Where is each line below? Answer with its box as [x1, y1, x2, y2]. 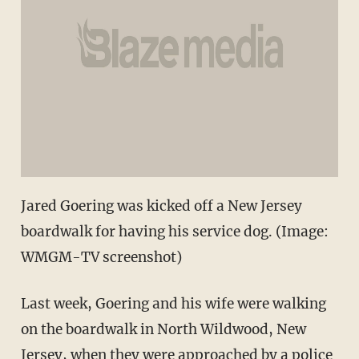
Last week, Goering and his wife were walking [20, 295, 326, 313]
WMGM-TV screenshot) [20, 248, 182, 267]
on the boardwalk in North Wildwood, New [20, 321, 306, 339]
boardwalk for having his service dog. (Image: [20, 223, 329, 241]
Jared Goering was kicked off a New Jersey [20, 197, 302, 216]
